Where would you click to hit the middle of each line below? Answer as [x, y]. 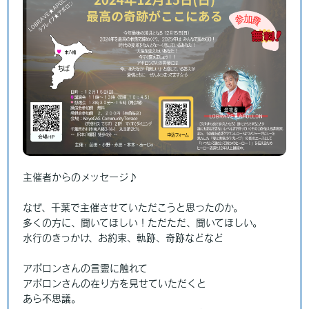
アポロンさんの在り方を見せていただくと [114, 284]
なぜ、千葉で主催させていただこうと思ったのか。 [133, 208]
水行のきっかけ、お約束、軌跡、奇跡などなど [123, 238]
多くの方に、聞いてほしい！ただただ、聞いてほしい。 [142, 223]
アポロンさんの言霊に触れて [85, 269]
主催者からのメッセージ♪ [80, 178]
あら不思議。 [52, 299]
